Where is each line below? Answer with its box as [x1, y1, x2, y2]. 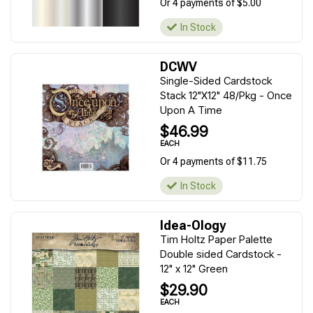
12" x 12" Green [160, 262, 228, 275]
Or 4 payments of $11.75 [160, 156, 267, 167]
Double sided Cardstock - [160, 247, 282, 261]
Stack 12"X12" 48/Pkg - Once [160, 89, 292, 102]
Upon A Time [160, 103, 222, 117]
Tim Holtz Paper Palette [160, 233, 272, 246]
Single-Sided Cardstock [160, 74, 272, 87]
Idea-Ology [160, 218, 226, 233]
